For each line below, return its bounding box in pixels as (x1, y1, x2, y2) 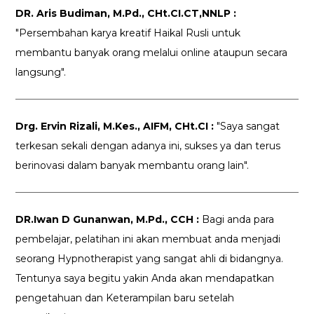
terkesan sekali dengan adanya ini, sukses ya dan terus (15, 139, 281, 153)
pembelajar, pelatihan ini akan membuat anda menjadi (15, 233, 281, 246)
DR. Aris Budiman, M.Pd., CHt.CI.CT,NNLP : (15, 7, 237, 20)
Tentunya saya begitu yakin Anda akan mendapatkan (15, 272, 275, 285)
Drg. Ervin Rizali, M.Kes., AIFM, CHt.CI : (15, 120, 214, 133)
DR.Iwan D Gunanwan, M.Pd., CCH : (15, 213, 200, 226)
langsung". (15, 66, 67, 79)
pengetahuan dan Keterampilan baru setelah (15, 292, 235, 305)
